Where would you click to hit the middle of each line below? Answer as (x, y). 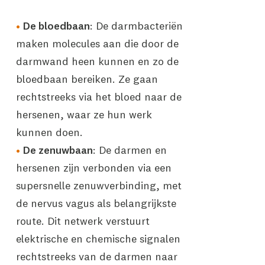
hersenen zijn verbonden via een (93, 168)
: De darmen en (130, 150)
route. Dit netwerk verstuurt (83, 221)
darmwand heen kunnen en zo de (97, 61)
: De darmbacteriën (136, 26)
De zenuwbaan (58, 150)
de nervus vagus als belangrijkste (96, 203)
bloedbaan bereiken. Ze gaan (87, 79)
